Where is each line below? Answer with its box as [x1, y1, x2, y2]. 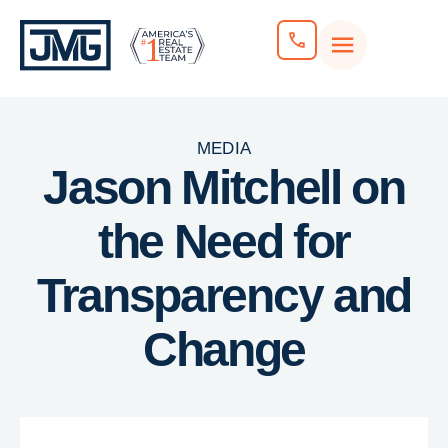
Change [142, 323, 306, 376]
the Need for [97, 215, 351, 268]
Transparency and [36, 269, 412, 322]
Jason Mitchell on [43, 161, 405, 214]
